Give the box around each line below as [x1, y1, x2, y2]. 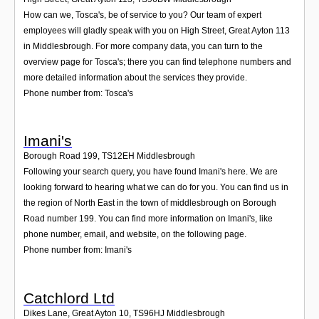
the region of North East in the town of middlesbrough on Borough [23, 198, 276, 209]
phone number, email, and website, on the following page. [23, 229, 246, 240]
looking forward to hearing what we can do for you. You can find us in [23, 182, 288, 193]
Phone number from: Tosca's [23, 88, 133, 98]
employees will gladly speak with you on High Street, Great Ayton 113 [23, 25, 290, 36]
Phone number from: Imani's [23, 245, 132, 256]
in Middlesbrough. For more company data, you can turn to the [23, 41, 263, 51]
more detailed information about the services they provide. [23, 72, 247, 83]
